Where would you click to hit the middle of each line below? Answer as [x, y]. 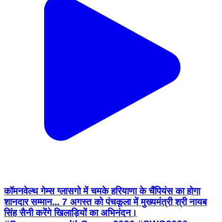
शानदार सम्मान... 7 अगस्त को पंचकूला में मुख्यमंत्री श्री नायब [105, 202]
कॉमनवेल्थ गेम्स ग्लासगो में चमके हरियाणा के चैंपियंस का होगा [102, 191]
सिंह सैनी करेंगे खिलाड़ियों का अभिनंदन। [71, 213]
